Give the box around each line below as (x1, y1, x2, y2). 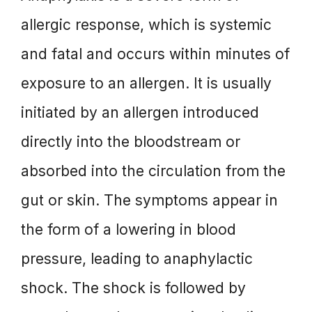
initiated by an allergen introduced (21, 103, 259, 121)
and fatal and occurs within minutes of (21, 45, 290, 63)
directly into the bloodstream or (21, 132, 240, 150)
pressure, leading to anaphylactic (21, 249, 253, 267)
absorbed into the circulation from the (21, 162, 286, 180)
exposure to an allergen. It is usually (21, 74, 272, 92)
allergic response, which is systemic (21, 15, 272, 33)
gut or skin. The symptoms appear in (21, 191, 278, 209)
